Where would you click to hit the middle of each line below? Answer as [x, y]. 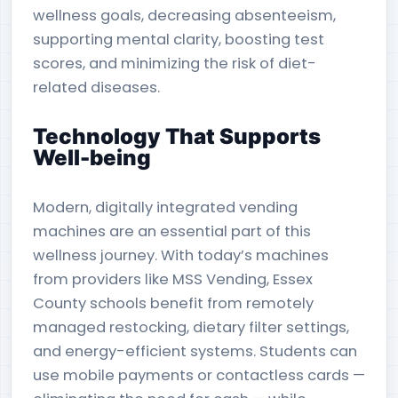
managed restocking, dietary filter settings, [191, 327]
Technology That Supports [177, 136]
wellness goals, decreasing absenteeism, [184, 16]
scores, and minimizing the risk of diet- [175, 64]
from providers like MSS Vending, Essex [173, 279]
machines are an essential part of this [172, 231]
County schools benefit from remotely [173, 303]
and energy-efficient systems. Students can [195, 351]
